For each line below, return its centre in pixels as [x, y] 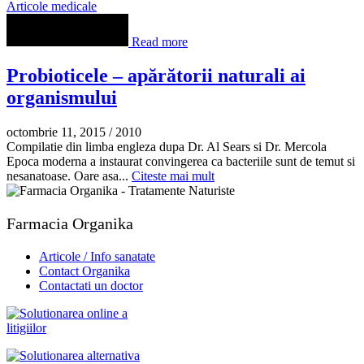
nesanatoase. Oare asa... [69, 176]
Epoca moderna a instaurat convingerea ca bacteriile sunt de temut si [181, 162]
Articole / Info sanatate [97, 257]
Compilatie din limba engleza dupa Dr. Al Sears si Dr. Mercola [167, 147]
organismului [62, 98]
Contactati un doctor [91, 286]
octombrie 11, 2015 [56, 132]
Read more [160, 41]
